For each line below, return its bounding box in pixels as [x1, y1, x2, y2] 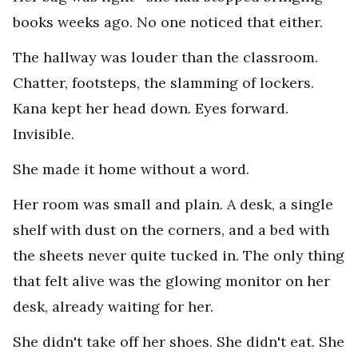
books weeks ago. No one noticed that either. [13, 13, 323, 32]
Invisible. [13, 125, 74, 144]
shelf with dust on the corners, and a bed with [13, 221, 329, 240]
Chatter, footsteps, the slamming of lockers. [13, 74, 314, 93]
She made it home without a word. [13, 160, 249, 179]
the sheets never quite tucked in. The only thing [13, 246, 344, 265]
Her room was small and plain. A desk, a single [13, 195, 333, 214]
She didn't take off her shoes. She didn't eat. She [13, 332, 344, 352]
